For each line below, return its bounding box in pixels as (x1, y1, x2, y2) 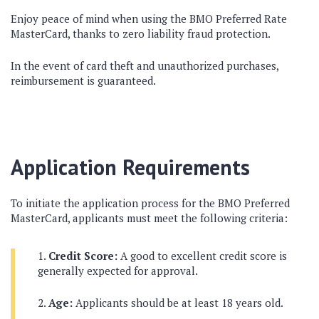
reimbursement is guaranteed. (11, 73, 156, 88)
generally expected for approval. (38, 263, 198, 278)
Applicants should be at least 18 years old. (73, 296, 283, 310)
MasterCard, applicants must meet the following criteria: (11, 211, 288, 225)
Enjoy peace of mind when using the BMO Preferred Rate (11, 11, 287, 26)
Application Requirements (11, 153, 250, 181)
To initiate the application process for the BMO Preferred (11, 196, 290, 210)
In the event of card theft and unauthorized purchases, (11, 58, 278, 73)
